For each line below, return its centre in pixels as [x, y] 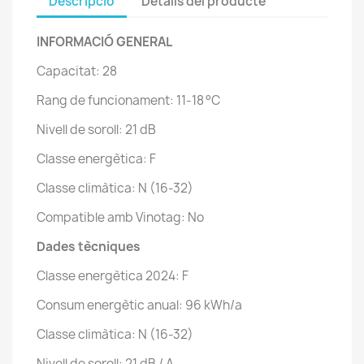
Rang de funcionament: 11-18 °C [128, 101]
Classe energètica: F [96, 159]
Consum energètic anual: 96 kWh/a [139, 305]
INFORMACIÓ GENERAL [104, 42]
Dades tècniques [89, 247]
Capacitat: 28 [77, 71]
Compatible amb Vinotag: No [120, 218]
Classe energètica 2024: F [113, 276]
